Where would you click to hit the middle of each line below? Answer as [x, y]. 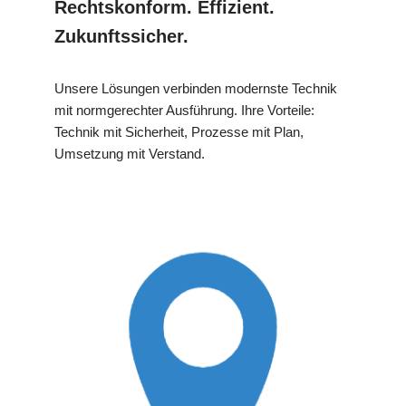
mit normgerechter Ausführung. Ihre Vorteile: [184, 111]
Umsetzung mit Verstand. [130, 154]
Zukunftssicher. [121, 37]
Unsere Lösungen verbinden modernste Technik [196, 89]
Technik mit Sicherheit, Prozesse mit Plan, [179, 132]
